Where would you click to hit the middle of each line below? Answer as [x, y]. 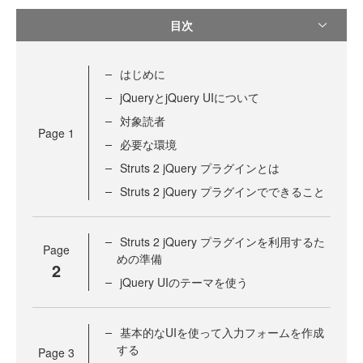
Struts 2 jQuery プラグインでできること [222, 192]
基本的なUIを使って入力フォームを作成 [222, 333]
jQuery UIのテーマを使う [184, 282]
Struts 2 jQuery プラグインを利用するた [222, 242]
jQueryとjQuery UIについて [190, 98]
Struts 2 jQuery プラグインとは [200, 168]
